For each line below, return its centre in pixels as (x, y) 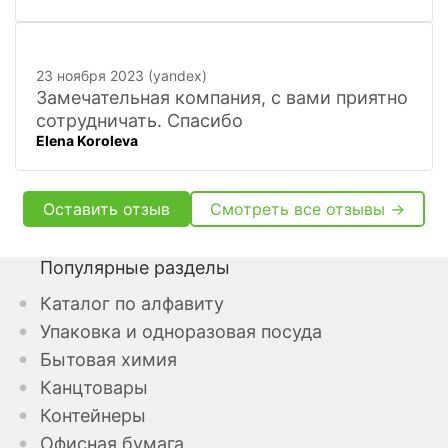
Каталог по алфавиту (132, 303)
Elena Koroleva (87, 140)
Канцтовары (94, 387)
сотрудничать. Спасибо (139, 120)
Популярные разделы (135, 267)
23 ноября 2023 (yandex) (121, 75)
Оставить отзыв (106, 208)
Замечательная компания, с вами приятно (222, 97)
